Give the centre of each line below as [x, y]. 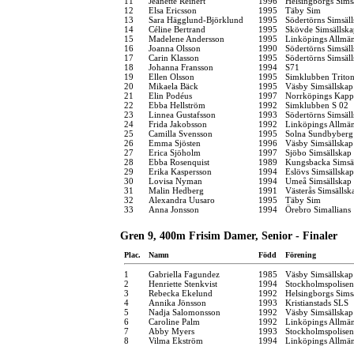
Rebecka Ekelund [181, 293]
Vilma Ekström [176, 340]
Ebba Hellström [177, 105]
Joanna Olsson [175, 48]
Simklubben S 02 [317, 105]
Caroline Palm [174, 321]
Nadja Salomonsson [185, 312]
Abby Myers [171, 331]
